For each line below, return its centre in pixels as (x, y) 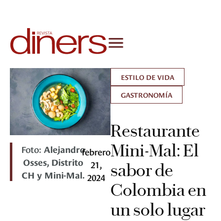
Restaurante (155, 131)
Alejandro (65, 149)
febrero (96, 151)
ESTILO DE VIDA (147, 77)
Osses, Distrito (54, 162)
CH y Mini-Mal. (54, 175)
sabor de (142, 170)
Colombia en (158, 190)
